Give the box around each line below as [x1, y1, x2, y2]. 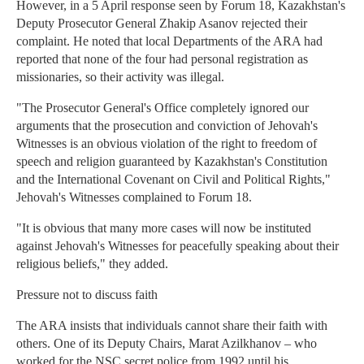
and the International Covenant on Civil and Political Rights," [16, 172, 331, 187]
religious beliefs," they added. [16, 257, 168, 271]
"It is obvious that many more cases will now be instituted [16, 221, 311, 236]
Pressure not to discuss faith [16, 288, 158, 302]
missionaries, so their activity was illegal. [16, 70, 224, 84]
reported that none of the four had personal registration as [16, 52, 308, 67]
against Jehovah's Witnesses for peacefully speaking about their [16, 239, 339, 253]
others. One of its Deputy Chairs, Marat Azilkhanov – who [16, 336, 317, 351]
